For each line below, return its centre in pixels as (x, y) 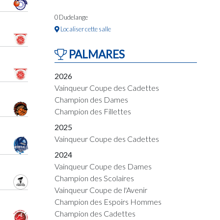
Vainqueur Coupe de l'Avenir (101, 190)
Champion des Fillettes (93, 111)
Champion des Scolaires (94, 178)
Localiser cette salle (85, 29)
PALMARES (96, 54)
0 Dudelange (71, 17)
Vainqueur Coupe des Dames (103, 166)
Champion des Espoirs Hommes (108, 202)
